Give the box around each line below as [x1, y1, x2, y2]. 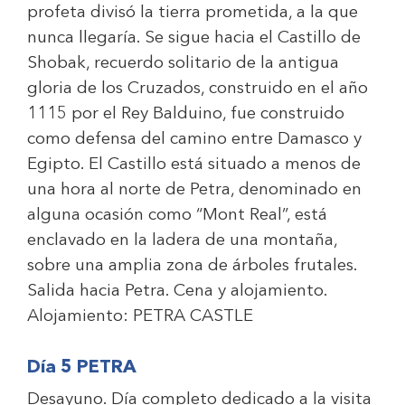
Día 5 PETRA [27, 359, 137, 377]
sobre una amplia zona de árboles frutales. [27, 258, 357, 275]
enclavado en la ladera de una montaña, [27, 232, 337, 250]
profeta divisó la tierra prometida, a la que [27, 5, 358, 22]
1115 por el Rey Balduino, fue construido [27, 106, 344, 123]
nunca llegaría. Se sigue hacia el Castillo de [27, 30, 361, 47]
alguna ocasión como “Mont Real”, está [27, 207, 327, 224]
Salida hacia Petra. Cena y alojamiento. [27, 283, 328, 300]
